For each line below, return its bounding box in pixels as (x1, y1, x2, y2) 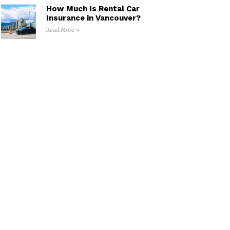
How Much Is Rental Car (46, 4, 140, 14)
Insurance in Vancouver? (46, 13, 141, 23)
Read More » (46, 27, 79, 34)
